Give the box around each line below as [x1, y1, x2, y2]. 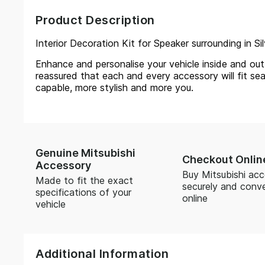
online [182, 192, 208, 204]
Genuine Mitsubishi [35, 147, 135, 159]
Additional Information [35, 247, 169, 261]
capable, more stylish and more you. [35, 82, 193, 93]
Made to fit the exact [35, 174, 133, 186]
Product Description [35, 13, 155, 27]
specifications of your [35, 186, 131, 198]
